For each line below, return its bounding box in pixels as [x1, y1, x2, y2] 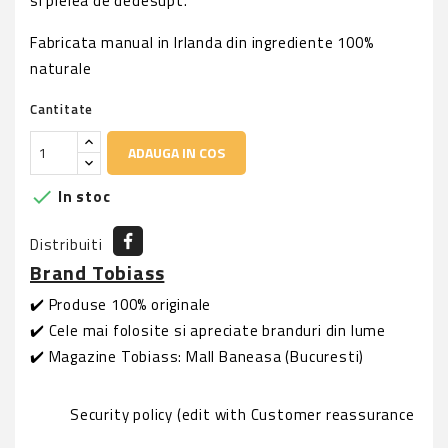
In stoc [54, 184, 111, 208]
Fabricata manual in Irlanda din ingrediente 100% [30, 30, 374, 54]
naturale [30, 56, 92, 80]
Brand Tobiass [30, 257, 165, 288]
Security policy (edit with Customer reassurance [70, 403, 415, 426]
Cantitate [30, 98, 94, 119]
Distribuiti [30, 232, 103, 256]
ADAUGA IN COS [128, 142, 226, 164]
